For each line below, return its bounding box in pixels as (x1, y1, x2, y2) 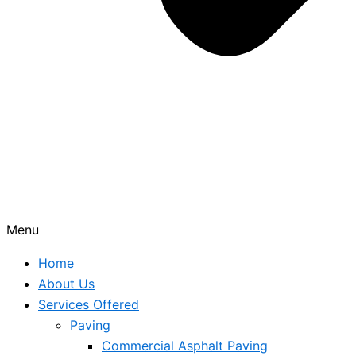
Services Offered (38, 296, 139, 312)
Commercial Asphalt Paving (102, 338, 268, 354)
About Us (38, 276, 95, 292)
